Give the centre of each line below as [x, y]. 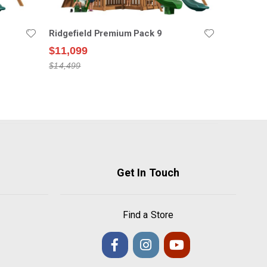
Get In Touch [148, 172]
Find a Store [148, 215]
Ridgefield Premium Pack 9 [105, 33]
